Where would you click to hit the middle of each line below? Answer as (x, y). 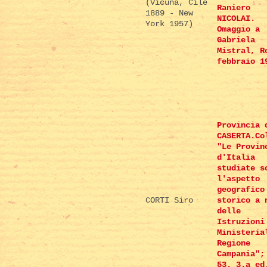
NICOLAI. (236, 19)
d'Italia (236, 158)
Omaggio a (238, 30)
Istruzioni (241, 222)
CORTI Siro (169, 201)
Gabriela (236, 40)
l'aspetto (238, 179)
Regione (234, 243)
